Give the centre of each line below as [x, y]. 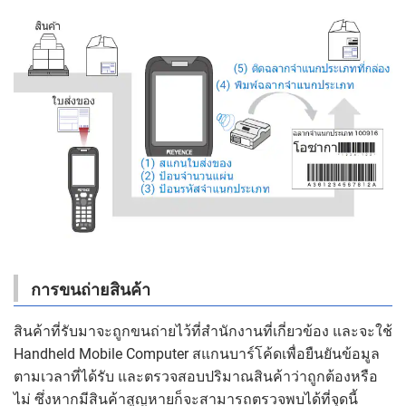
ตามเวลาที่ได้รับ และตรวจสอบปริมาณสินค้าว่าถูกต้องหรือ [196, 376]
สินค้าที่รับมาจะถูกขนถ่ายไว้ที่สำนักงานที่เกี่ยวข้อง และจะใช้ [203, 331]
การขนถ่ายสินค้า [91, 289]
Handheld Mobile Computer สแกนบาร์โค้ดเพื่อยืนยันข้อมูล [197, 353]
